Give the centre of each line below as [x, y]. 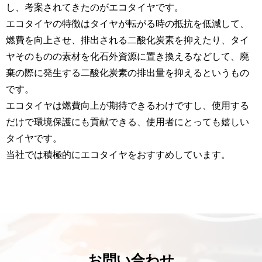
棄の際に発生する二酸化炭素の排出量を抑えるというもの [127, 72]
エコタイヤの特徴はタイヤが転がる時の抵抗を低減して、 [127, 23]
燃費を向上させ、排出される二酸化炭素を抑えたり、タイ [127, 39]
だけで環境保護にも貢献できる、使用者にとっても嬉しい [127, 121]
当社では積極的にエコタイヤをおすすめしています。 [118, 154]
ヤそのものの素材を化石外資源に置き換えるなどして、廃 [127, 56]
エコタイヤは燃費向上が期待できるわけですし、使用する [127, 105]
